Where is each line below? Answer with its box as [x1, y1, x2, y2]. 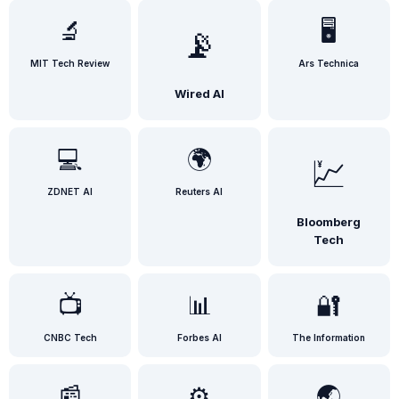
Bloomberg [297, 215, 362, 229]
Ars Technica [298, 58, 360, 69]
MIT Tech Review [30, 58, 110, 69]
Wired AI [174, 86, 224, 101]
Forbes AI [176, 332, 222, 343]
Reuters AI [175, 186, 224, 197]
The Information [292, 332, 366, 343]
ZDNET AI [47, 186, 94, 197]
